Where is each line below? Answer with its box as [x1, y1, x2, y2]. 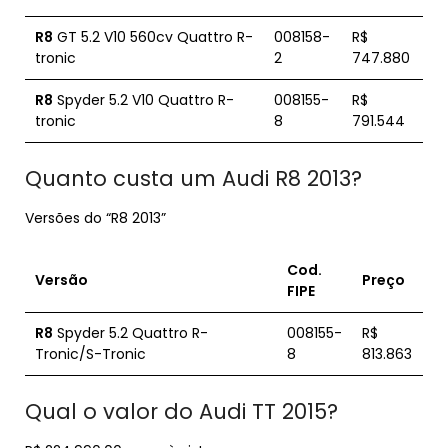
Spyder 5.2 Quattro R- [53, 323, 208, 343]
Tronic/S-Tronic [35, 344, 146, 364]
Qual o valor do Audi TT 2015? [25, 397, 338, 426]
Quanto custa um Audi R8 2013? [25, 164, 362, 193]
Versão [35, 270, 88, 290]
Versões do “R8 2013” [25, 208, 166, 228]
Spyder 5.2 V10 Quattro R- [53, 90, 234, 110]
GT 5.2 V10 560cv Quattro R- [53, 27, 253, 47]
